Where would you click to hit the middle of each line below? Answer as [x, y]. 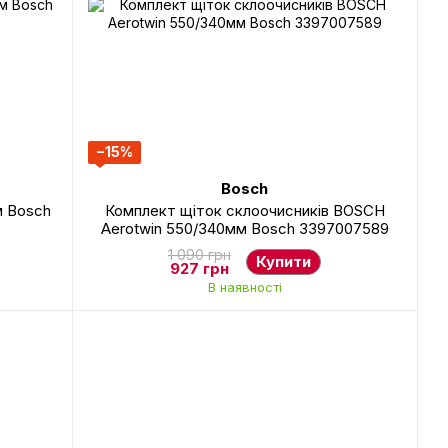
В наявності [244, 287]
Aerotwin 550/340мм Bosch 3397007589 [244, 228]
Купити [283, 261]
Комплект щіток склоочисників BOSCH [244, 210]
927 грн [199, 268]
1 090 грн [199, 254]
